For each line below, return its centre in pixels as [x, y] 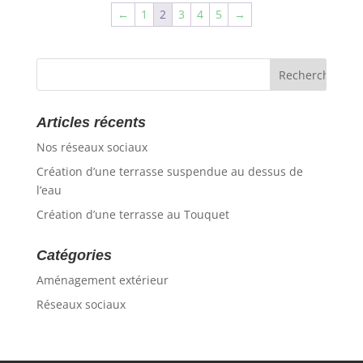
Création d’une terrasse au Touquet [132, 215]
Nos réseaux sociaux [92, 147]
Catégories [74, 256]
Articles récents [91, 123]
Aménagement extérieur [102, 280]
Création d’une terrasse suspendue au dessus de [169, 172]
